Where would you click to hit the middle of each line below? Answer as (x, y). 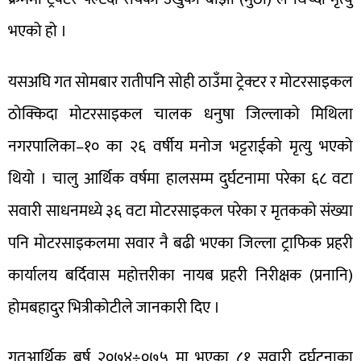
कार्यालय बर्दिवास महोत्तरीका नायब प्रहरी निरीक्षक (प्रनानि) (180, 275)
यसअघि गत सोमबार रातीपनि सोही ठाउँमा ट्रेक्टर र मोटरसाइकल (180, 82)
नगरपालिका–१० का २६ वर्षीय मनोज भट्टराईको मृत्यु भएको (180, 146)
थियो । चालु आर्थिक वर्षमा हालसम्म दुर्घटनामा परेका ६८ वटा (180, 178)
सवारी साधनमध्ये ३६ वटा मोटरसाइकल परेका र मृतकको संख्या (180, 211)
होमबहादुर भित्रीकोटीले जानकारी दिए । (114, 307)
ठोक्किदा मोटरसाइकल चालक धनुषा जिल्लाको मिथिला (180, 114)
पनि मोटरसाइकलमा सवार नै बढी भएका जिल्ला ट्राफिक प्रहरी (180, 243)
